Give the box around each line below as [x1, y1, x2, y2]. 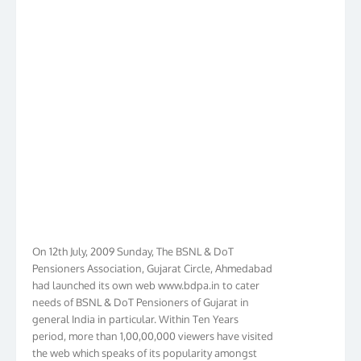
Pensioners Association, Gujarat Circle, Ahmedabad [32, 253, 272, 267]
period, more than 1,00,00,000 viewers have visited [32, 321, 273, 334]
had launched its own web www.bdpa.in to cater [32, 270, 259, 284]
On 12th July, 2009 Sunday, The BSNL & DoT [32, 236, 234, 250]
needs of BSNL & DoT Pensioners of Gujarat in [32, 287, 249, 301]
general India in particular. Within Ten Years [32, 304, 239, 317]
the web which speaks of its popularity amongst [32, 338, 257, 351]
